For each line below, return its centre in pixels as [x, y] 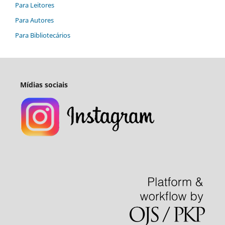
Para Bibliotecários [43, 35]
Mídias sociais [44, 85]
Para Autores [34, 20]
